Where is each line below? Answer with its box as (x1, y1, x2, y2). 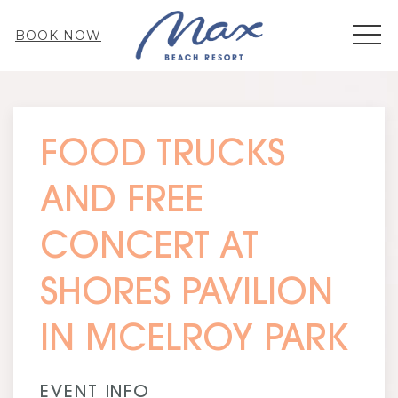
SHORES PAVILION (40, 277, 333, 313)
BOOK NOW (15, 28, 101, 44)
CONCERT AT (40, 231, 259, 267)
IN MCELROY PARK (40, 323, 348, 359)
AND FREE (40, 185, 203, 220)
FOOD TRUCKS (40, 139, 285, 174)
